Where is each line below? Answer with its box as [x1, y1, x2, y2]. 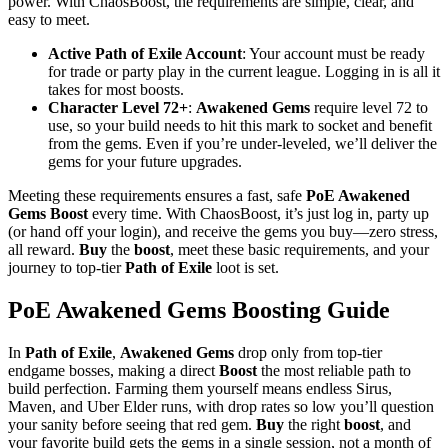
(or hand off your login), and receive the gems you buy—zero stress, [8, 223, 438, 241]
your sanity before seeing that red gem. [8, 416, 256, 434]
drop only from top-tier [234, 344, 382, 362]
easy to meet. [8, 11, 90, 29]
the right [284, 416, 344, 434]
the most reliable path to [257, 362, 411, 380]
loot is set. [212, 259, 279, 277]
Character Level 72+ [48, 99, 188, 117]
